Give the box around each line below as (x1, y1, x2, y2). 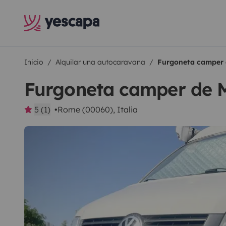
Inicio (24, 58, 43, 67)
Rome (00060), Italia (58, 104, 138, 115)
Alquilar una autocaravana (55, 58, 145, 67)
